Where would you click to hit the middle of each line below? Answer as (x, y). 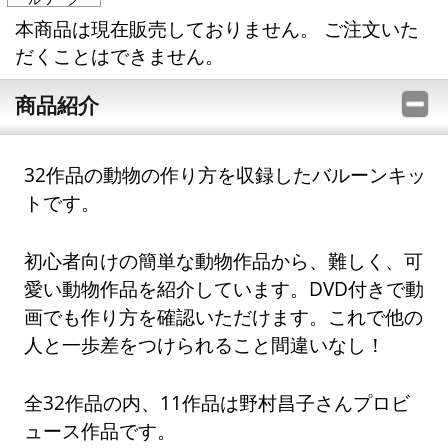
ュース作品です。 (100, 431)
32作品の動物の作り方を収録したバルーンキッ (225, 175)
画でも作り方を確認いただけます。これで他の (224, 317)
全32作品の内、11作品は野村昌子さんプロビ (217, 403)
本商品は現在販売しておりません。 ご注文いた (216, 28)
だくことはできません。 (119, 55)
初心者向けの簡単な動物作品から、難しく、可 (224, 261)
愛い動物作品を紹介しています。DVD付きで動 (224, 289)
